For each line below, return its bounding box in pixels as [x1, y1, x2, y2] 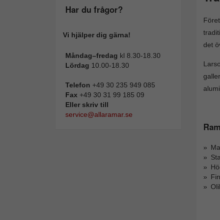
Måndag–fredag [65, 52, 120, 59]
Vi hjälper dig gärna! [63, 31, 131, 39]
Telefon [65, 81, 90, 89]
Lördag [65, 61, 91, 69]
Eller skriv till [65, 101, 109, 109]
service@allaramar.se [65, 110, 133, 118]
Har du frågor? [65, 3, 123, 15]
